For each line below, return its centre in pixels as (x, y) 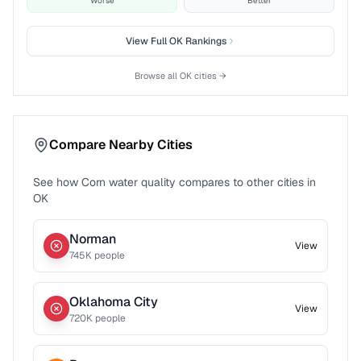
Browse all (157, 76)
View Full (147, 41)
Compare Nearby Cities (121, 145)
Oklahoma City (114, 302)
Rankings (204, 41)
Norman (93, 239)
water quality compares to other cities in (211, 182)
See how (57, 182)
